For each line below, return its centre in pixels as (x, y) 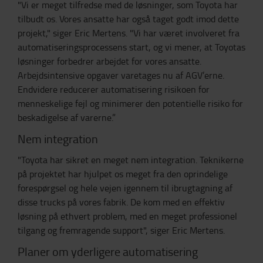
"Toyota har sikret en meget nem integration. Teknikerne (131, 160)
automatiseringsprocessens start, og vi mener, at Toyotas (131, 47)
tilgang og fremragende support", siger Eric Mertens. (121, 230)
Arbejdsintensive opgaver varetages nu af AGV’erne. (121, 75)
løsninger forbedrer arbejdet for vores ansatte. (109, 61)
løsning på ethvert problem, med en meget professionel (127, 216)
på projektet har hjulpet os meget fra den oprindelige (123, 174)
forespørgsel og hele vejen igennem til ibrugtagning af (125, 188)
